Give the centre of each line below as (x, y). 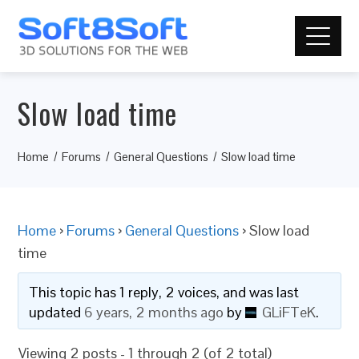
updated (57, 312)
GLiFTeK (289, 312)
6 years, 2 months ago (154, 312)
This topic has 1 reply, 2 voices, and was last (164, 292)
